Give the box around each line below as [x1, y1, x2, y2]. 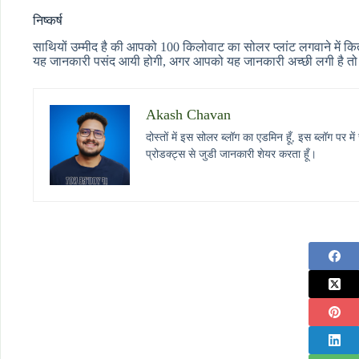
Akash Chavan [146, 106, 231, 123]
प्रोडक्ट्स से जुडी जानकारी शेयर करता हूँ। [146, 147, 317, 160]
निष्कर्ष [33, 13, 63, 27]
